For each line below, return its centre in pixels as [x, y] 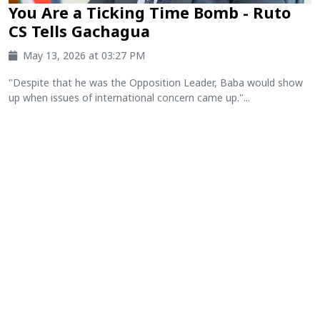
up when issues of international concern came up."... [129, 97]
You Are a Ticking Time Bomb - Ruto [150, 12]
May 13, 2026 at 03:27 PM [84, 55]
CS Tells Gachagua [79, 31]
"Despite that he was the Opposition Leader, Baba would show [156, 82]
